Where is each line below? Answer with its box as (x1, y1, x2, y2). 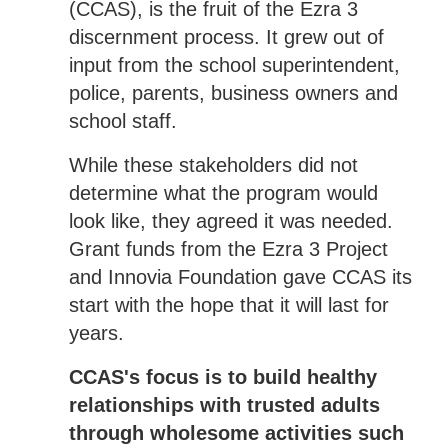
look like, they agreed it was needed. (68, 209, 393, 232)
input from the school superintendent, (68, 53, 400, 76)
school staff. (68, 109, 177, 132)
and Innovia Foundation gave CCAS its (68, 265, 412, 288)
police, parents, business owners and (68, 81, 398, 104)
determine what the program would (68, 181, 378, 204)
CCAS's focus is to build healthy (68, 365, 377, 388)
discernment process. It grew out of (68, 25, 384, 48)
